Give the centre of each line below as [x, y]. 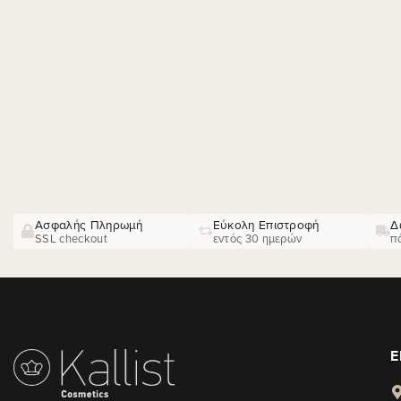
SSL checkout [71, 238]
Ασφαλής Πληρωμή [89, 224]
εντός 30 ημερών [257, 238]
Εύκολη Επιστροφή [266, 224]
